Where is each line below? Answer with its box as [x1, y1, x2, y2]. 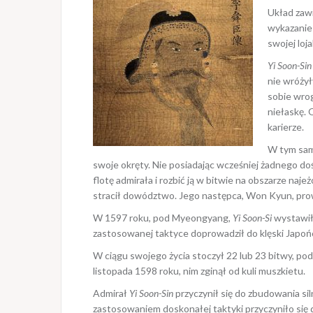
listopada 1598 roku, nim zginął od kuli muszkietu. [93, 264, 305, 277]
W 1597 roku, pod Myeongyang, [93, 211, 233, 224]
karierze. [268, 120, 304, 133]
